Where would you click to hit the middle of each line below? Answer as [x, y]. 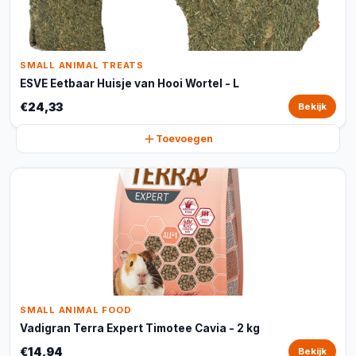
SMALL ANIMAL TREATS [82, 65]
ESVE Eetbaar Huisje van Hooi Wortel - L [130, 83]
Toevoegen [184, 139]
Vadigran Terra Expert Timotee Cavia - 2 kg [140, 328]
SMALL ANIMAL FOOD [76, 310]
